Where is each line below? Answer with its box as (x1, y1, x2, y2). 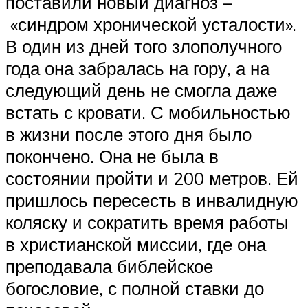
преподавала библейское (5, 254, 213, 277)
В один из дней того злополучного (5, 34, 282, 57)
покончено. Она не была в (5, 144, 219, 167)
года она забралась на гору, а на (5, 56, 269, 79)
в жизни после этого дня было (5, 122, 252, 145)
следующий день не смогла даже (5, 78, 277, 101)
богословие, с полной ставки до (5, 276, 264, 299)
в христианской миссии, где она (5, 232, 266, 255)
